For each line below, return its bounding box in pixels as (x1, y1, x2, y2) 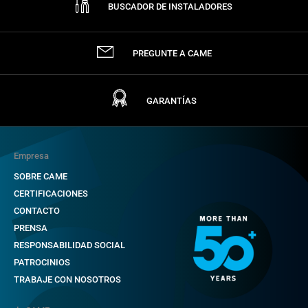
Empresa (14, 150, 49, 161)
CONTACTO (14, 205, 60, 216)
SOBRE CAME (14, 170, 67, 181)
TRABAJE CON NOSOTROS (14, 274, 121, 285)
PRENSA (14, 222, 47, 233)
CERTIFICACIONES (14, 188, 88, 199)
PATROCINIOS (14, 256, 70, 267)
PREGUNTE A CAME (132, 47, 212, 58)
